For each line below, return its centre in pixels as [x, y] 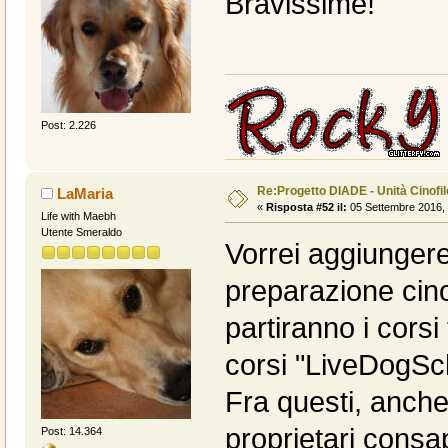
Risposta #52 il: [306, 206]
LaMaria [85, 193]
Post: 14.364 [71, 431]
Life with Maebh [78, 215]
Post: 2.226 [68, 124]
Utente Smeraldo [81, 231]
